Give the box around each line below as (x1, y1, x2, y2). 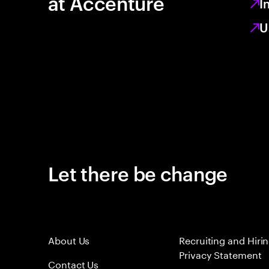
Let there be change (48, 160, 228, 186)
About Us (48, 232, 90, 247)
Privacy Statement (179, 246, 262, 261)
